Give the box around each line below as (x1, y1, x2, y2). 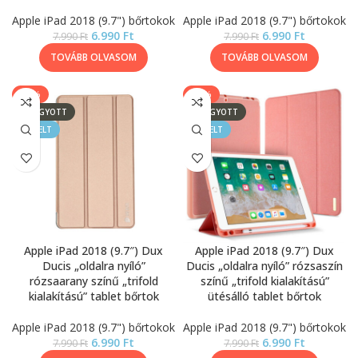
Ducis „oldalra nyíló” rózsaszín (186, 258, 343, 273)
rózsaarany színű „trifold (29, 273, 158, 288)
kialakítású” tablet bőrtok (28, 288, 159, 304)
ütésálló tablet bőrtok (208, 288, 321, 304)
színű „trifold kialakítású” (200, 273, 329, 288)
